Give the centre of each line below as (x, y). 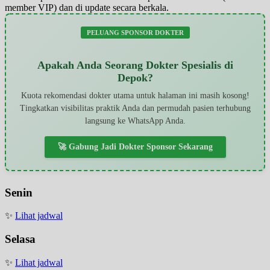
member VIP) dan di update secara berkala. (87, 7)
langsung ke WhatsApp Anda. (135, 121)
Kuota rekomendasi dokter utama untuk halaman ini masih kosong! (135, 95)
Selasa (20, 239)
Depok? (135, 77)
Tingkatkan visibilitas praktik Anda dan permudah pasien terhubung (135, 108)
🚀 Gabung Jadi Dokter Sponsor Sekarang (135, 146)
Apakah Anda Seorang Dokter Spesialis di (135, 65)
